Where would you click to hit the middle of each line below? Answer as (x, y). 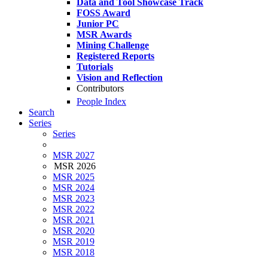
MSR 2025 (74, 177)
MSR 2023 (74, 199)
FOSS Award (103, 13)
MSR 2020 (74, 231)
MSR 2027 (74, 156)
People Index (101, 102)
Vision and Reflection (120, 77)
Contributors (100, 88)
